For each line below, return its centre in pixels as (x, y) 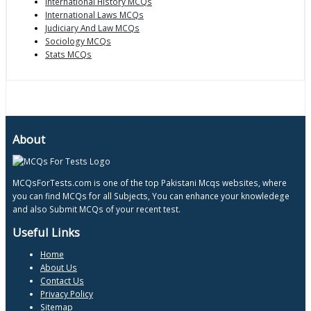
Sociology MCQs (78, 41)
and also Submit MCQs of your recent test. (96, 209)
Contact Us (62, 281)
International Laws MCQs (94, 15)
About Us (59, 268)
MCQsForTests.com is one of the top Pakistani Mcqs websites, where (150, 183)
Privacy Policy (67, 294)
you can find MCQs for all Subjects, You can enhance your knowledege (151, 196)
